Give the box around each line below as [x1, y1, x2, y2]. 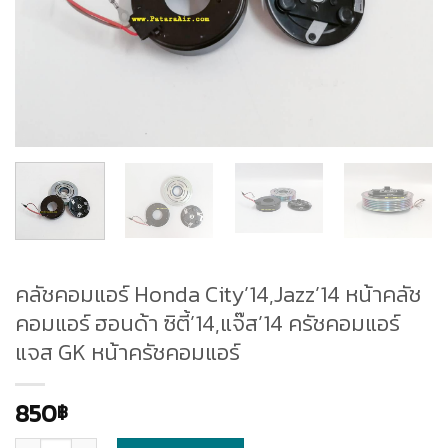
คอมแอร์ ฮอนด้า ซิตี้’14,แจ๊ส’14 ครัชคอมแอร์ [15, 305, 400, 340]
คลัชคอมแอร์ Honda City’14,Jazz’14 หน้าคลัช [15, 276, 421, 311]
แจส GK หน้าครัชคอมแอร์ [15, 334, 240, 369]
